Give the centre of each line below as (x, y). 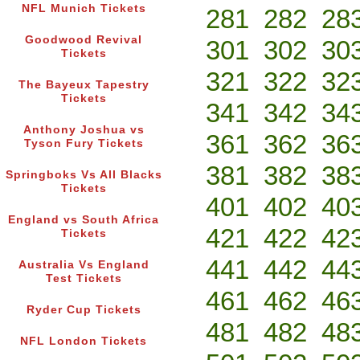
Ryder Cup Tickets (84, 310)
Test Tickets (84, 279)
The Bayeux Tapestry (84, 85)
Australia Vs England (84, 265)
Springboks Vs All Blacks (84, 175)
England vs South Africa (84, 220)
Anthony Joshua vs (84, 130)
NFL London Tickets (84, 342)
